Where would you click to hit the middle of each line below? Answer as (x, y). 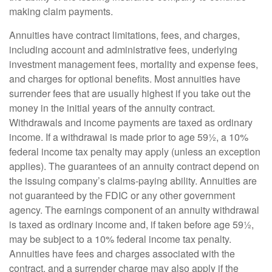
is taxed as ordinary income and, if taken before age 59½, (131, 225)
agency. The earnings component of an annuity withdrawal (134, 210)
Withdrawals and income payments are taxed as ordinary (131, 123)
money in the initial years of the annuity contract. (112, 108)
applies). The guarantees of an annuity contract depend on (134, 166)
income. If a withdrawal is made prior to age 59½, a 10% (129, 137)
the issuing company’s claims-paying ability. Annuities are (133, 181)
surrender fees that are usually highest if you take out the (130, 93)
